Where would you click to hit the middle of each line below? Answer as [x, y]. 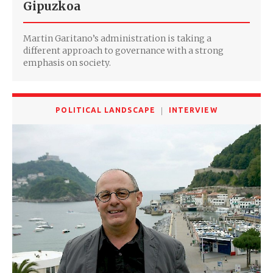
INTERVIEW [193, 110]
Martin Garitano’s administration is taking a [117, 39]
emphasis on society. [67, 63]
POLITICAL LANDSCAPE [105, 110]
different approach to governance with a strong [123, 51]
